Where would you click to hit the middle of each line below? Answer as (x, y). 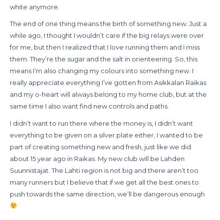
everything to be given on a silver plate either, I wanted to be (106, 135)
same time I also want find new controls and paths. (89, 106)
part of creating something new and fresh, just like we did (100, 147)
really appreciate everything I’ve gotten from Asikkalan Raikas (108, 83)
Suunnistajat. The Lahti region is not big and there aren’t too (104, 170)
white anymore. (35, 7)
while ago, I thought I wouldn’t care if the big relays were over (107, 36)
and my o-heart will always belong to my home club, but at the (108, 95)
